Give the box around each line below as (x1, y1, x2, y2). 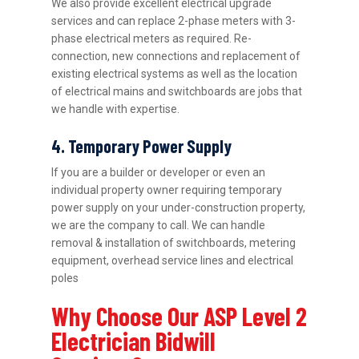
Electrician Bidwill (51, 325, 216, 357)
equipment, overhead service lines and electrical (51, 254, 294, 268)
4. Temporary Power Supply (51, 135, 232, 157)
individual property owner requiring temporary (51, 184, 283, 197)
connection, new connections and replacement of (51, 50, 301, 63)
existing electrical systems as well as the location (51, 67, 298, 81)
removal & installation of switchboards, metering (51, 236, 296, 250)
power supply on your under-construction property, (51, 201, 306, 215)
